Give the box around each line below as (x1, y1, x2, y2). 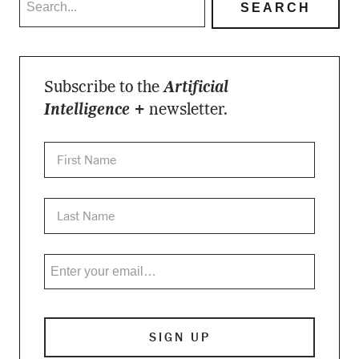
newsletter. (148, 103, 228, 119)
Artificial (163, 80, 228, 96)
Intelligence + (43, 103, 149, 119)
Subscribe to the (43, 80, 163, 96)
